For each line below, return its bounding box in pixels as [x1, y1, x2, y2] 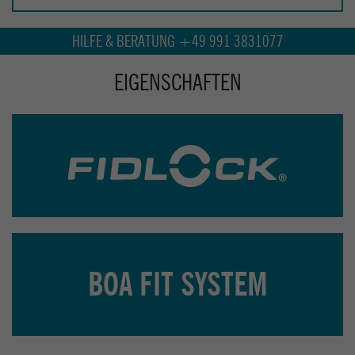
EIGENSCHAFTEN [113, 67, 242, 97]
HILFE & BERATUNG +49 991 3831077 [71, 29, 284, 52]
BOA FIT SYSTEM [87, 262, 268, 305]
